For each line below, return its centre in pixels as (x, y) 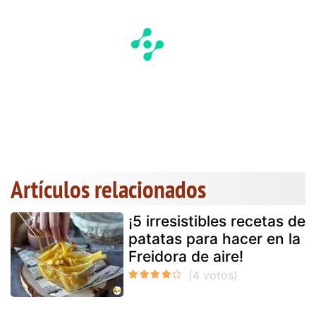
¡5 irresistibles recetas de (217, 221)
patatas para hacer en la (214, 238)
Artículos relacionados (108, 189)
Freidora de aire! (186, 256)
